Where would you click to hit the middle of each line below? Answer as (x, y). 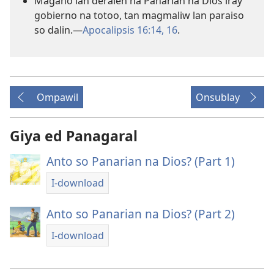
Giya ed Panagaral (74, 135)
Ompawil (57, 97)
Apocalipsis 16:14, (123, 30)
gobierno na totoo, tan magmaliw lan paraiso (139, 15)
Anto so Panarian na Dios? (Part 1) (141, 161)
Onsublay (218, 97)
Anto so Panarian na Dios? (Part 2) (141, 213)
